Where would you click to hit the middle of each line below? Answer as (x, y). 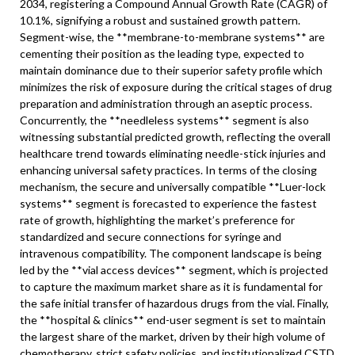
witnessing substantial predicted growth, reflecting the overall (175, 137)
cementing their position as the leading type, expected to (162, 53)
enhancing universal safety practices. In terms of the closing (168, 170)
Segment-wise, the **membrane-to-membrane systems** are (172, 37)
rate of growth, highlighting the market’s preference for (157, 220)
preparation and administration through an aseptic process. (166, 103)
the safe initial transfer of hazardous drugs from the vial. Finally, (174, 303)
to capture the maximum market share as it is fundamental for (171, 286)
